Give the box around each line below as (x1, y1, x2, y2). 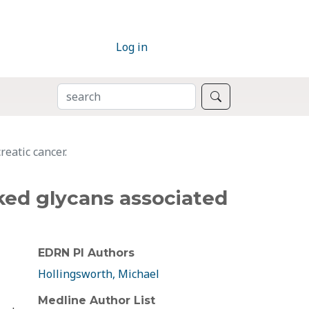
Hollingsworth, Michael (38, 266, 159, 282)
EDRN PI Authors (38, 246, 134, 260)
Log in (116, 39, 148, 55)
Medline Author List (38, 294, 155, 308)
